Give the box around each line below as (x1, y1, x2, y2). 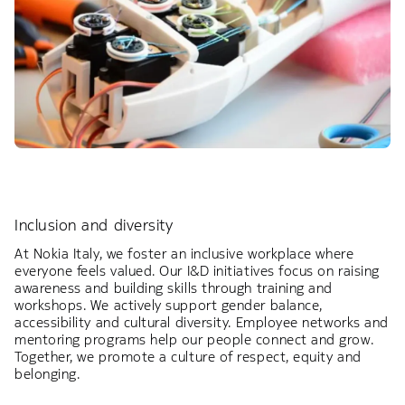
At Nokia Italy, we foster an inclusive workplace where (14, 244, 354, 262)
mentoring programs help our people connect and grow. (14, 330, 374, 348)
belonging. (14, 364, 80, 382)
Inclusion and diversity (14, 214, 174, 235)
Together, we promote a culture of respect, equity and (14, 347, 362, 365)
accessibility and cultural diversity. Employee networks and (14, 313, 389, 331)
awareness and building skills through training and (14, 278, 333, 297)
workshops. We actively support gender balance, (14, 296, 323, 314)
